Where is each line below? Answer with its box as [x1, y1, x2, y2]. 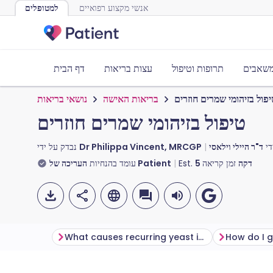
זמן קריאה [202, 157, 238, 169]
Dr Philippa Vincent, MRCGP [79, 141, 202, 153]
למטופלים [25, 2, 58, 14]
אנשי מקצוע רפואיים [79, 2, 148, 14]
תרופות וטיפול [172, 62, 224, 76]
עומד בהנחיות [90, 157, 136, 169]
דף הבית [54, 62, 85, 76]
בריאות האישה [103, 92, 158, 106]
